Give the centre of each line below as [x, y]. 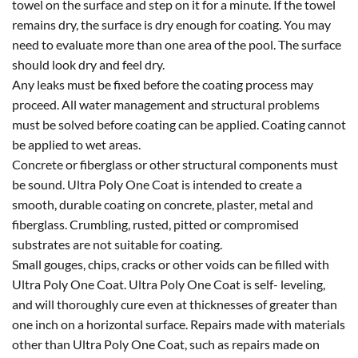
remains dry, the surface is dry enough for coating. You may [171, 24]
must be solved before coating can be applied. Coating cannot [179, 124]
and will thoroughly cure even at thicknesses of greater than [175, 304]
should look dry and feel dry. [88, 64]
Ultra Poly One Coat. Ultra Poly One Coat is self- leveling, [169, 284]
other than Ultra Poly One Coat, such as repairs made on [166, 344]
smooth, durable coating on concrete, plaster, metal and [163, 204]
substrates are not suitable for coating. [117, 244]
